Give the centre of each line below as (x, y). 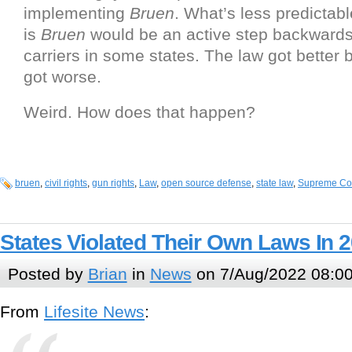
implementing (77, 13)
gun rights (113, 183)
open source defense (206, 183)
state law (275, 183)
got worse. (62, 77)
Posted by (48, 273)
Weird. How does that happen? (139, 112)
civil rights (66, 183)
